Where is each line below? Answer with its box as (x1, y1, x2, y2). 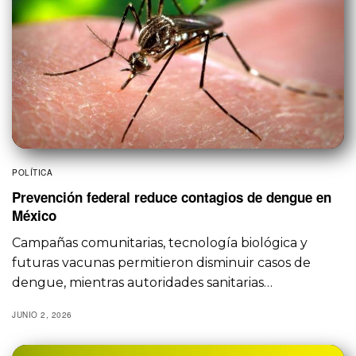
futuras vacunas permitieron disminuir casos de (12, 255, 311, 271)
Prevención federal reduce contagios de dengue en (12, 188, 331, 207)
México (12, 206, 56, 226)
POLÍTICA (12, 167, 52, 179)
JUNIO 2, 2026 (12, 309, 72, 321)
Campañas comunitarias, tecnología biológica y (12, 235, 308, 251)
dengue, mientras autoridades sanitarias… (12, 275, 273, 291)
